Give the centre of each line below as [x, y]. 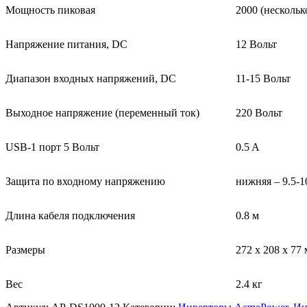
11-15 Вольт [263, 79]
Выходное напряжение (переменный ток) [102, 113]
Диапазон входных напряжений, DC [91, 79]
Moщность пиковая [50, 10]
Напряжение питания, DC [66, 45]
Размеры [25, 250]
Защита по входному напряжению [85, 182]
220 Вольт [259, 113]
